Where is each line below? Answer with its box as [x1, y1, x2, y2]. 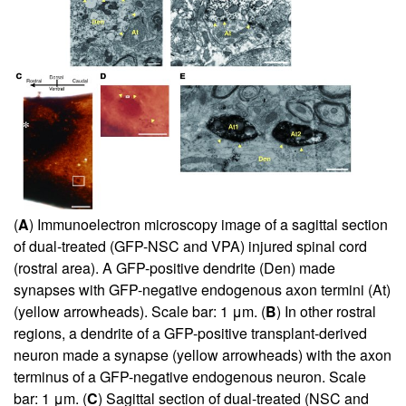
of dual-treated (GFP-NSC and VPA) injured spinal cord [14, 236, 367, 257]
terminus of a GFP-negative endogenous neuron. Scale [14, 366, 366, 388]
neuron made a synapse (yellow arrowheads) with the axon [14, 344, 391, 366]
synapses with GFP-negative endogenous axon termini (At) [14, 279, 391, 301]
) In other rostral [276, 301, 376, 323]
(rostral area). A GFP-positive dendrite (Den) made [14, 257, 335, 279]
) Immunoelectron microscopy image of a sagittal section [29, 214, 388, 236]
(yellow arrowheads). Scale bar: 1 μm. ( [14, 301, 266, 323]
